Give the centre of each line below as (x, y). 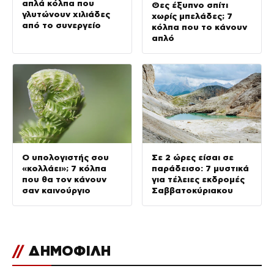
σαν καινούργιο (56, 190)
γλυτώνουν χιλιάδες (66, 14)
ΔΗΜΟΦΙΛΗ (68, 250)
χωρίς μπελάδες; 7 (192, 16)
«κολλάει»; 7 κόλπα (64, 168)
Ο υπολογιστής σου (65, 157)
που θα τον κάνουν (64, 179)
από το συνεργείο (61, 25)
